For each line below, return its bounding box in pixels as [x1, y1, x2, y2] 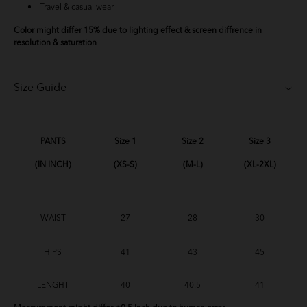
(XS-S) [114, 161, 137, 170]
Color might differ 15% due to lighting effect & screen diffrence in [14, 27, 262, 36]
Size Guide [14, 83, 66, 95]
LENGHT [36, 282, 69, 291]
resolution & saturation [14, 39, 97, 48]
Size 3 [249, 138, 271, 147]
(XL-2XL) [243, 161, 276, 170]
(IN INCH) [34, 161, 71, 170]
